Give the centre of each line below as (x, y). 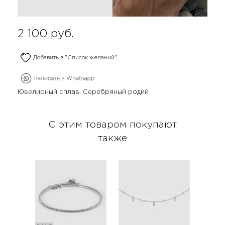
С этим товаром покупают (113, 125)
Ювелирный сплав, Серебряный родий (83, 92)
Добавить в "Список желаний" (75, 58)
